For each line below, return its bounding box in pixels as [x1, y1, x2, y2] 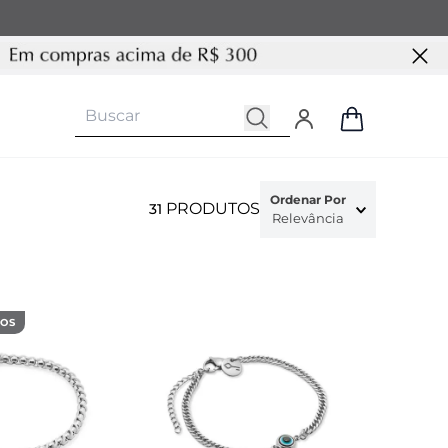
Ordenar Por [270, 192, 346, 207]
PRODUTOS [166, 198, 260, 218]
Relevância [272, 210, 344, 226]
